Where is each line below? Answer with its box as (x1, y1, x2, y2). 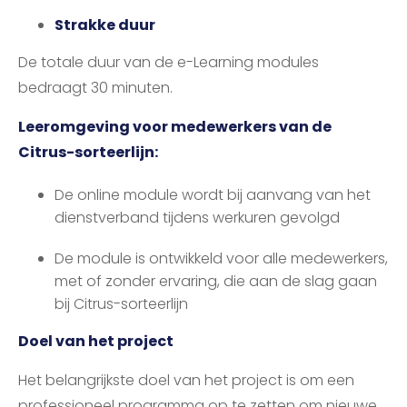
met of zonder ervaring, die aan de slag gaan (55, 271, 377, 293)
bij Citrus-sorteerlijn (55, 293, 188, 315)
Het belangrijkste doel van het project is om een (18, 370, 354, 392)
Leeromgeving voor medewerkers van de (18, 116, 332, 138)
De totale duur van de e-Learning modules (18, 52, 319, 74)
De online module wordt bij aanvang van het (55, 184, 371, 206)
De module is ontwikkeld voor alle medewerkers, (55, 248, 388, 270)
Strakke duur (55, 15, 155, 36)
